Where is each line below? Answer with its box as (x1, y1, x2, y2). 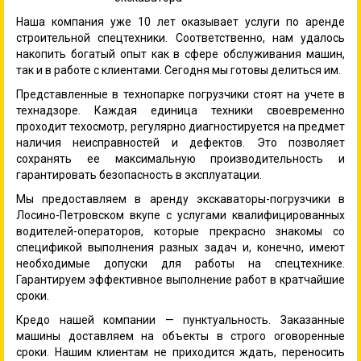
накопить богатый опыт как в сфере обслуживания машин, (16, 47, 345, 60)
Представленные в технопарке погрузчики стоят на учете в (16, 87, 345, 101)
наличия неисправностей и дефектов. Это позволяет (16, 135, 345, 149)
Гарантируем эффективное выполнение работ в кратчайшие (16, 272, 345, 286)
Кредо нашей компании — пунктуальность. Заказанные (16, 313, 345, 326)
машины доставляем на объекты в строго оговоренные (16, 329, 345, 342)
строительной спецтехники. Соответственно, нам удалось (16, 31, 345, 44)
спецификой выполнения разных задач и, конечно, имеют (16, 240, 345, 254)
